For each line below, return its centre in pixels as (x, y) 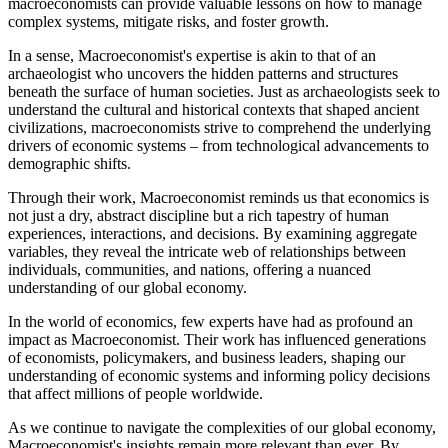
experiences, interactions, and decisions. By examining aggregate (212, 233)
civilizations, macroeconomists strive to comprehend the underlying (219, 127)
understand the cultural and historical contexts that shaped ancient (213, 109)
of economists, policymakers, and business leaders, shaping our (206, 357)
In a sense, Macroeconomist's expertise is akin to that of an (192, 55)
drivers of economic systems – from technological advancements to (218, 145)
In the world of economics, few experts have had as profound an (210, 321)
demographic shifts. (69, 163)
